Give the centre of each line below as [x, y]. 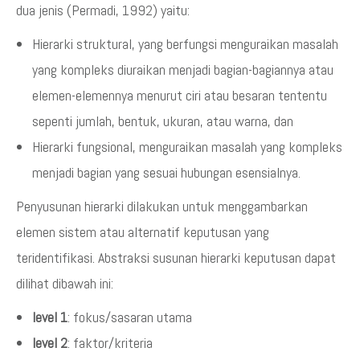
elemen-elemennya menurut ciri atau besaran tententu [180, 95]
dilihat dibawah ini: [65, 283]
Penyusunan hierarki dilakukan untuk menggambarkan [162, 206]
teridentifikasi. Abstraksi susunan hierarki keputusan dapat [176, 258]
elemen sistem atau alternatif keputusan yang [143, 232]
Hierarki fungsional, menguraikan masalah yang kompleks [187, 147]
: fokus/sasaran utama [130, 317]
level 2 [50, 343]
